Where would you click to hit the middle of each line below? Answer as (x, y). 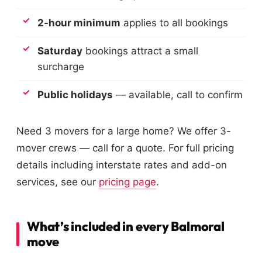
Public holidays (75, 95)
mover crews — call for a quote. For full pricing (125, 148)
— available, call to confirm (178, 95)
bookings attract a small (140, 51)
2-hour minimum (79, 23)
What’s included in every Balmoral (126, 227)
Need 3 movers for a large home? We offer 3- (124, 131)
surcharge (61, 67)
